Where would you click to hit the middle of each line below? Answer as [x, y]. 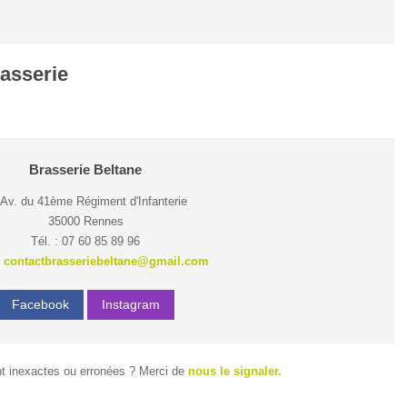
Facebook [40, 304]
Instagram [130, 304]
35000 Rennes [85, 221]
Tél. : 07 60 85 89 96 [85, 241]
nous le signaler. [234, 371]
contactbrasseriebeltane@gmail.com [106, 261]
